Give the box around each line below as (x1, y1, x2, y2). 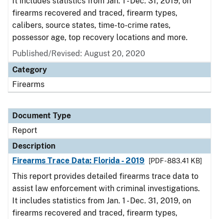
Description (12, 141, 55, 151)
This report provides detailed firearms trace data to (12, 172, 198, 181)
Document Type (12, 111, 71, 120)
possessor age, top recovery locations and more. (12, 33, 188, 42)
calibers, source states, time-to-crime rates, (12, 21, 171, 30)
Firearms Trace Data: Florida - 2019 (12, 156, 145, 165)
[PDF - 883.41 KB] (148, 157, 202, 165)
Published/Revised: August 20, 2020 (12, 49, 145, 58)
